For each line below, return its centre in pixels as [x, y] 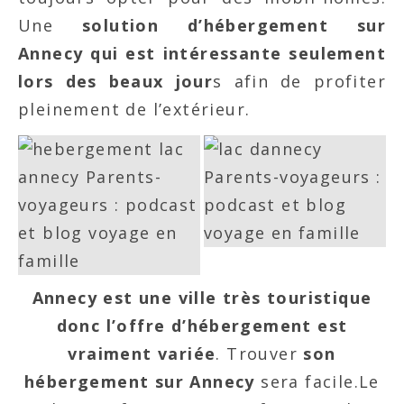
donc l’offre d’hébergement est [202, 326]
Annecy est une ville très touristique [202, 298]
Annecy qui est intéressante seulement [202, 53]
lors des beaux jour [116, 81]
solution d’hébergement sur [234, 25]
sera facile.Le [317, 381]
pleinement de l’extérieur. [134, 109]
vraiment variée [142, 353]
